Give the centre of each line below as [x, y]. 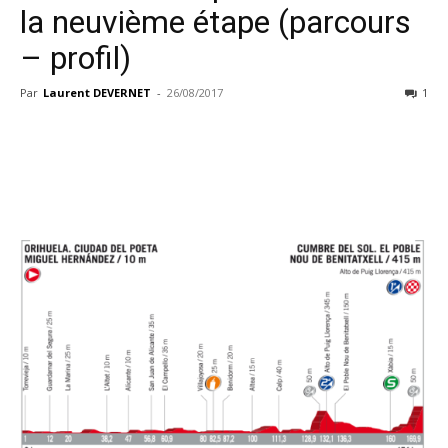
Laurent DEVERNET [97, 92]
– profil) [75, 58]
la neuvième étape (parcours [215, 22]
